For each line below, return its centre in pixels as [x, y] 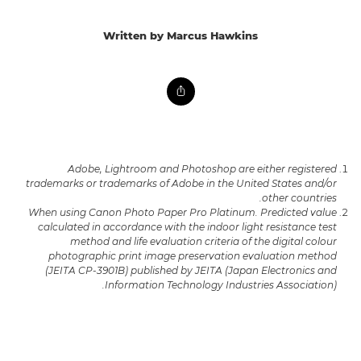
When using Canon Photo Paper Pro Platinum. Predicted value [183, 213]
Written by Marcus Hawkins [180, 36]
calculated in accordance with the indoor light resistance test [187, 227]
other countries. [299, 198]
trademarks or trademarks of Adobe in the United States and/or [181, 184]
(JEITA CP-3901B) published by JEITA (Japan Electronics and [191, 271]
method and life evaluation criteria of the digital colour [203, 242]
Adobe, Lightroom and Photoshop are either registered [202, 169]
